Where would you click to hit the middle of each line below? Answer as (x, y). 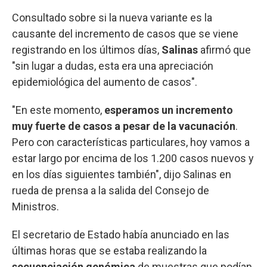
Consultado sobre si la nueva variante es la (112, 18)
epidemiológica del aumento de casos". (105, 82)
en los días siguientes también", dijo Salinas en (122, 175)
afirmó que (224, 50)
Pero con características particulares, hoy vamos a (131, 142)
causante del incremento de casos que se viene (125, 34)
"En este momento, (57, 110)
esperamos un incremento (167, 110)
